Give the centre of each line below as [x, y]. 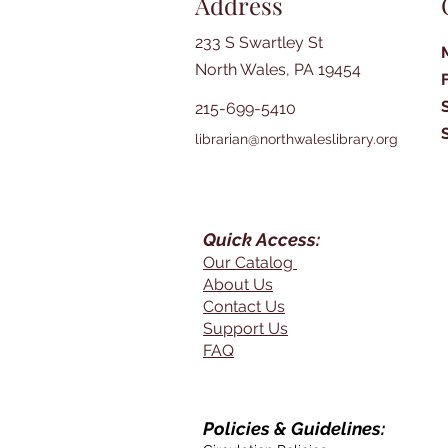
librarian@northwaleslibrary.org [296, 139]
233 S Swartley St [259, 43]
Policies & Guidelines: [294, 429]
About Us [238, 285]
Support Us [245, 329]
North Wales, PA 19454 [278, 70]
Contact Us [244, 307]
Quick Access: [261, 240]
